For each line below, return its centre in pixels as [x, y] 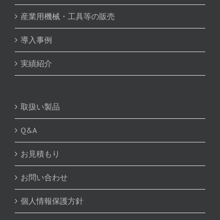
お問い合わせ [44, 178]
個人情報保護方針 [52, 201]
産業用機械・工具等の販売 [68, 16]
